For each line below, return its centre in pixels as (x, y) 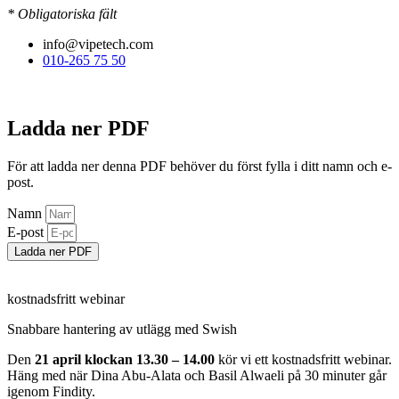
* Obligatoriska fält (62, 13)
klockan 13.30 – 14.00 (150, 359)
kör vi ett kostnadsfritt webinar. (303, 359)
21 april (58, 359)
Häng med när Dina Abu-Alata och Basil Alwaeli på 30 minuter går (197, 375)
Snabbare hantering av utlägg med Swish (122, 329)
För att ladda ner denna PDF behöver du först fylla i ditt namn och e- (199, 166)
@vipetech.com (109, 44)
